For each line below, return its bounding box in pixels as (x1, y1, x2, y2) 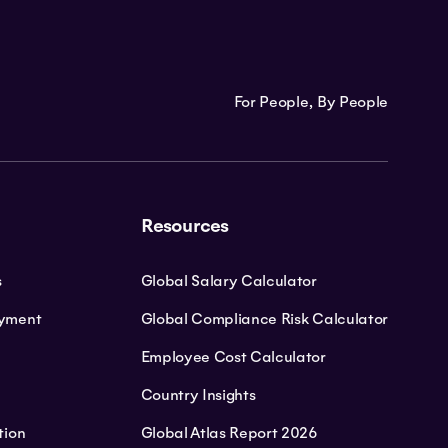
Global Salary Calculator (140, 271, 317, 290)
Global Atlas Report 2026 (140, 423, 318, 442)
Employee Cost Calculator (140, 347, 326, 366)
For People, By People (233, 93, 388, 111)
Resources (140, 213, 229, 238)
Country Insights (140, 385, 256, 404)
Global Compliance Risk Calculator (140, 309, 388, 328)
